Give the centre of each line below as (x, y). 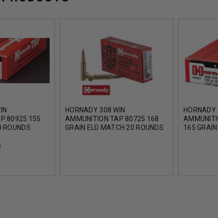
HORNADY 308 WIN (95, 110)
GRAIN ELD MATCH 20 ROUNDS (114, 128)
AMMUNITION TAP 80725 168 (112, 119)
